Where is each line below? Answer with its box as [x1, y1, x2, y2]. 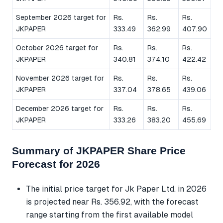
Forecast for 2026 [12, 158, 100, 170]
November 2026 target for [16, 74, 104, 83]
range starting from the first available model [26, 210, 193, 220]
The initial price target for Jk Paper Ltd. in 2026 [26, 184, 207, 194]
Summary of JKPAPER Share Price [12, 145, 186, 157]
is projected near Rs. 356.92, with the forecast [26, 197, 199, 207]
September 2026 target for [16, 13, 106, 22]
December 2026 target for [16, 105, 104, 113]
